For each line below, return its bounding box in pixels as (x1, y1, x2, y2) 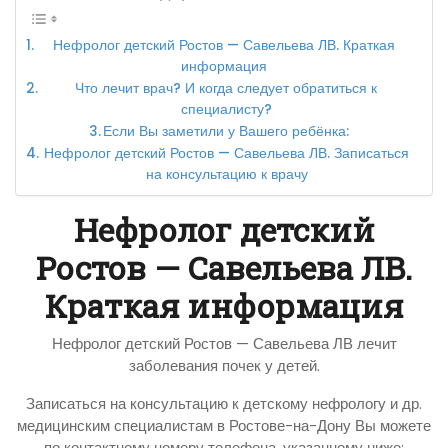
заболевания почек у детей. (128, 354, 320, 376)
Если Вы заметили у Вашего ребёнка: (103, 121, 350, 141)
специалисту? (180, 99, 272, 119)
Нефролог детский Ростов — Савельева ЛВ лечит (51, 332, 397, 354)
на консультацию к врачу (145, 164, 308, 184)
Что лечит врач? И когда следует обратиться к (75, 78, 378, 98)
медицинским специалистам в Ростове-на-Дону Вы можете (17, 414, 431, 436)
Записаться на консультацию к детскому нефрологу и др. (26, 392, 422, 414)
